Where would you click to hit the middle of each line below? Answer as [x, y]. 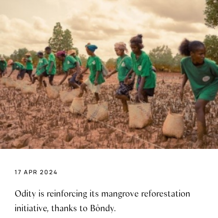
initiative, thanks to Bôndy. [65, 208]
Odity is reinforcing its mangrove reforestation [102, 193]
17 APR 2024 [36, 172]
